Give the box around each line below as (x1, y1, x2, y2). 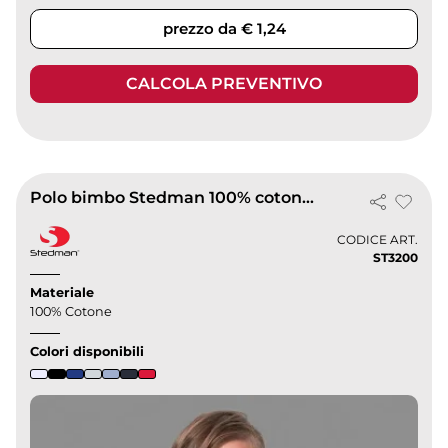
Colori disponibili (30, 343, 145, 359)
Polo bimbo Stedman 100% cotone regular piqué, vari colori (302, 187, 315, 207)
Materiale (30, 284, 95, 300)
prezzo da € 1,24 (162, 19, 286, 39)
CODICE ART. (336, 232, 418, 248)
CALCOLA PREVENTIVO (126, 74, 322, 94)
